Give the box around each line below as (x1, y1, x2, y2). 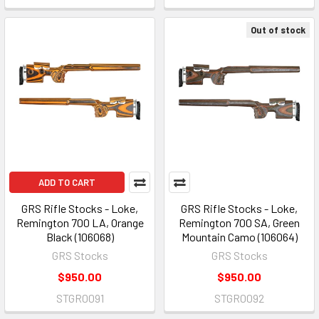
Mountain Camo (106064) (181, 230, 298, 244)
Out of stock (251, 24, 305, 36)
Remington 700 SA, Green (179, 216, 300, 229)
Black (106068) (46, 230, 114, 244)
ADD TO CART (38, 177, 95, 188)
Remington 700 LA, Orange (16, 216, 144, 229)
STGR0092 (214, 291, 264, 305)
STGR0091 (56, 291, 104, 305)
